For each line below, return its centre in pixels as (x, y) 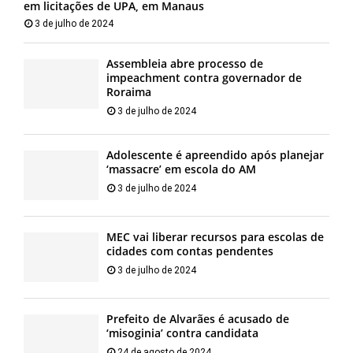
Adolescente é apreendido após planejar (215, 154)
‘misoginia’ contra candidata (182, 333)
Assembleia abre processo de (185, 63)
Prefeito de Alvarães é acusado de (198, 319)
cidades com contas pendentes (190, 251)
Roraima (129, 91)
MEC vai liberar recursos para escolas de (215, 236)
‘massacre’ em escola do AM (181, 169)
